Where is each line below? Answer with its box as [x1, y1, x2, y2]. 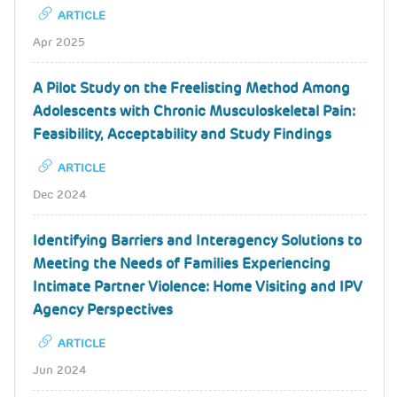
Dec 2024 [33, 186, 87, 202]
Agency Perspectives [33, 300, 173, 319]
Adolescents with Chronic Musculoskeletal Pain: [33, 101, 355, 121]
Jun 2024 [33, 362, 87, 378]
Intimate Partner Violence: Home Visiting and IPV [33, 276, 362, 296]
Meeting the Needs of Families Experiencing [33, 253, 331, 273]
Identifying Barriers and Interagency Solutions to [33, 230, 362, 250]
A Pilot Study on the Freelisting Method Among [33, 78, 350, 97]
